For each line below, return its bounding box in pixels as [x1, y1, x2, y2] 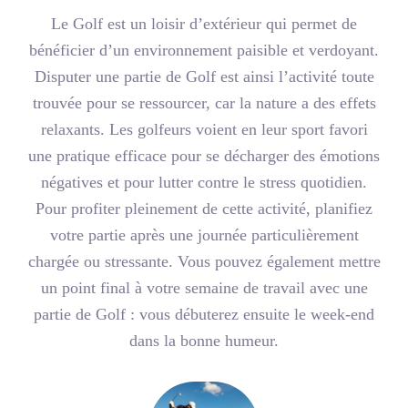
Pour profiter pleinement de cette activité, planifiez [36, 199, 372, 218]
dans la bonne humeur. [129, 331, 279, 350]
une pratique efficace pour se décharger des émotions [28, 146, 380, 165]
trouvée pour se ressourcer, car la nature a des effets [32, 93, 376, 112]
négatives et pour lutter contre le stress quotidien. [41, 172, 367, 191]
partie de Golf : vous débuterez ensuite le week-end [34, 304, 374, 323]
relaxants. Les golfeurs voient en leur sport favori [40, 119, 368, 138]
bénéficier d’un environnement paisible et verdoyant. [29, 40, 379, 59]
